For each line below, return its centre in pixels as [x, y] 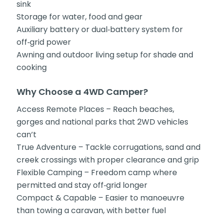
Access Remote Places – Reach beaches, [95, 109]
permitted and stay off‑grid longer [82, 185]
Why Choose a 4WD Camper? [82, 92]
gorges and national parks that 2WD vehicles [102, 122]
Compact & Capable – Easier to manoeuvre [100, 198]
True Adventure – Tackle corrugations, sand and [108, 147]
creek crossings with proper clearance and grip [108, 160]
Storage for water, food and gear [79, 17]
